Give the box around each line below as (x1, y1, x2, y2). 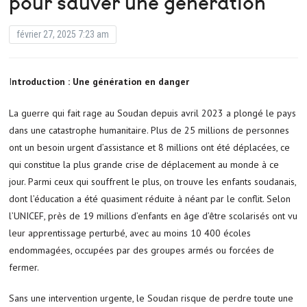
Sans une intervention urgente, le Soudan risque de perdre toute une (9, 291, 294, 304)
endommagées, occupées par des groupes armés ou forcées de (9, 243, 275, 256)
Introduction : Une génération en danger (12, 75, 190, 88)
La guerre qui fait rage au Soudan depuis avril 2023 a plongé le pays (9, 106, 297, 119)
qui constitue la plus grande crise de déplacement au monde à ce (9, 158, 280, 171)
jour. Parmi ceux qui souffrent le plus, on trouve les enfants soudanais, (9, 175, 297, 188)
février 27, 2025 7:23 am (16, 28, 110, 40)
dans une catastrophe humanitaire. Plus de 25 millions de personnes (9, 123, 290, 136)
